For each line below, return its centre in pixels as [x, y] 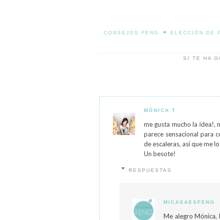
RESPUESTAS [150, 170]
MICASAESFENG [189, 202]
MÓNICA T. [161, 110]
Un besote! [160, 154]
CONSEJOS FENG [131, 33]
